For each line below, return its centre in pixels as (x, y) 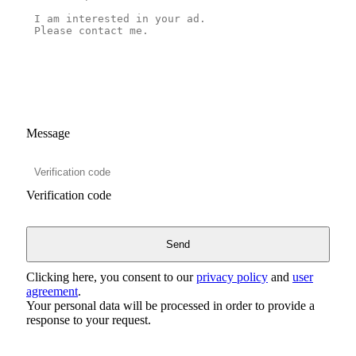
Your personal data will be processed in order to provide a (170, 305)
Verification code (69, 195)
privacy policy (232, 277)
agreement (52, 291)
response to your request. (89, 319)
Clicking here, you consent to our (111, 277)
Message (48, 133)
